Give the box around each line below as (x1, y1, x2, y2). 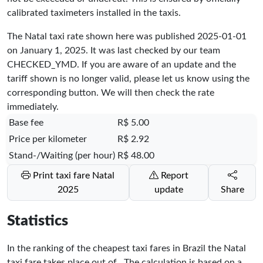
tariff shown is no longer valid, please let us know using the (7, 73, 249, 83)
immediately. (7, 102, 59, 112)
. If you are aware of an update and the (77, 59, 236, 69)
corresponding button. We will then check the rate (7, 87, 214, 97)
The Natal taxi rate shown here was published (7, 31, 197, 41)
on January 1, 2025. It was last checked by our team (7, 45, 220, 55)
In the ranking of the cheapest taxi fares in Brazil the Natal (7, 243, 246, 253)
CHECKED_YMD (7, 59, 77, 69)
